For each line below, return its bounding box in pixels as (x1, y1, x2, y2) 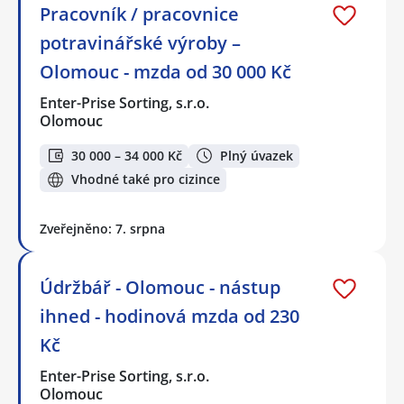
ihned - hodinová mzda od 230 (40, 303, 299, 328)
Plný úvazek (220, 146, 293, 164)
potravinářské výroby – (40, 30, 241, 55)
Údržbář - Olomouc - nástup (40, 274, 280, 299)
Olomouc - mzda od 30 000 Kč (40, 59, 291, 84)
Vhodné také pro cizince (71, 170, 220, 188)
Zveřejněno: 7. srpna (40, 219, 165, 237)
